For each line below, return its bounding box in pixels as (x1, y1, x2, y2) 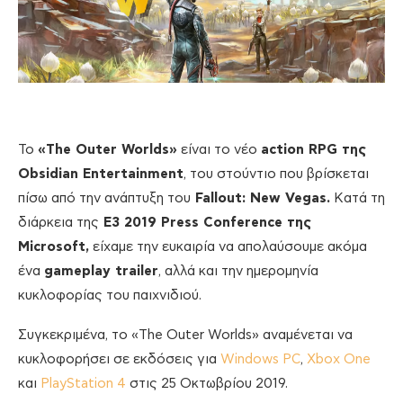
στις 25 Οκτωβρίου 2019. (126, 376, 288, 390)
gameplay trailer (44, 264, 158, 278)
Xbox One (307, 352, 371, 366)
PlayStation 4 (40, 376, 126, 390)
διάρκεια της (18, 215, 99, 229)
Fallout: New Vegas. (191, 191, 330, 205)
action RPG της (261, 142, 366, 157)
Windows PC (220, 352, 300, 366)
